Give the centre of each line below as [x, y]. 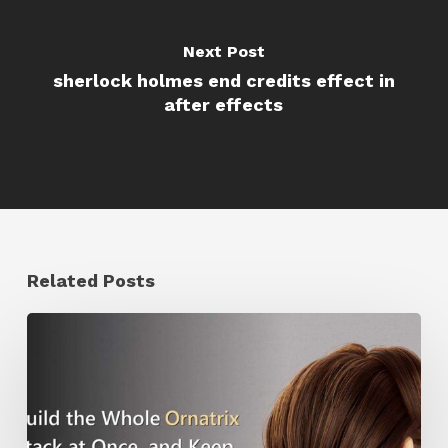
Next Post [223, 51]
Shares [56, 394]
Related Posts [90, 280]
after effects [224, 104]
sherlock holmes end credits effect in [223, 80]
